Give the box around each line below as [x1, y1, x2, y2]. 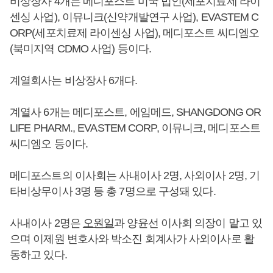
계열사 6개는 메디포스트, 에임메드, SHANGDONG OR [10, 106, 261, 118]
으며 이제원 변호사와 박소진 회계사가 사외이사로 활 [10, 233, 254, 245]
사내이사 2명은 [10, 217, 83, 229]
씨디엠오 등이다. [10, 138, 88, 150]
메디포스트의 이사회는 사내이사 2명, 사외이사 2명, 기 [10, 169, 260, 182]
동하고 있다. [10, 249, 67, 261]
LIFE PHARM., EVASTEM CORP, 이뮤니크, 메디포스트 [10, 122, 260, 134]
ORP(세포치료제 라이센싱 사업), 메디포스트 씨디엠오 [10, 27, 259, 39]
